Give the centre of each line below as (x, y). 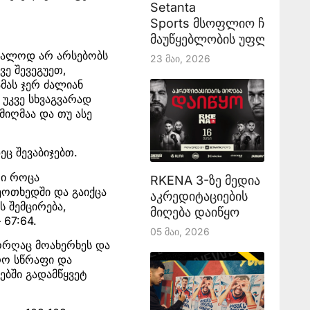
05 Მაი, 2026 (180, 231)
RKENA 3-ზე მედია (205, 180)
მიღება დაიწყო (194, 212)
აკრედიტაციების (199, 196)
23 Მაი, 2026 (180, 58)
